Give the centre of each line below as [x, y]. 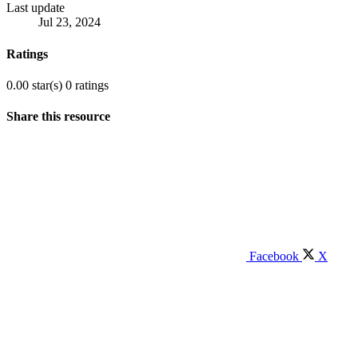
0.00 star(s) [34, 85]
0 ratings [87, 85]
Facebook [274, 257]
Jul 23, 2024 [70, 22]
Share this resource [58, 117]
